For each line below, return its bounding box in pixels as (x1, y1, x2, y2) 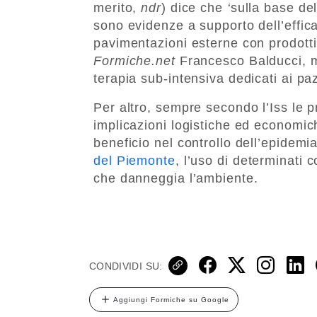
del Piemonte (93, 153, 175, 168)
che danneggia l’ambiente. (93, 171, 258, 185)
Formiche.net (93, 53, 175, 68)
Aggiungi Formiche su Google (113, 295, 229, 304)
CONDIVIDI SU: (89, 260, 163, 272)
